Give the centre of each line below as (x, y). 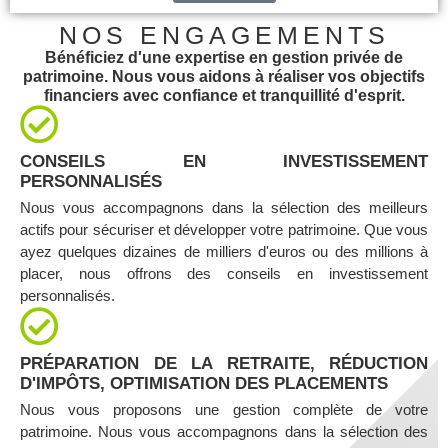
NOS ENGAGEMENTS (224, 35)
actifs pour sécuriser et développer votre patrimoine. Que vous (224, 230)
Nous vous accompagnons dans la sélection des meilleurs (224, 208)
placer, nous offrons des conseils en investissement (224, 274)
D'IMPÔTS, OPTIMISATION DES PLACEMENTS (204, 384)
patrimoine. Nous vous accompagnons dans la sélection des (224, 432)
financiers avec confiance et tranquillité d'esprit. (224, 96)
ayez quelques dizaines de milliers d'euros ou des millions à (224, 252)
